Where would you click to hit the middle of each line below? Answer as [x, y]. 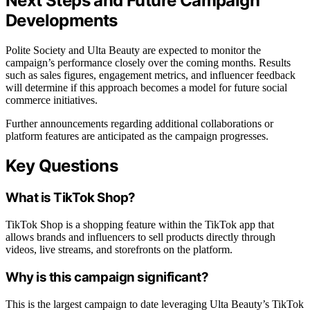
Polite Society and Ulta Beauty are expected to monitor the [133, 50]
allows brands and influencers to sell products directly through [140, 237]
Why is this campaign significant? [107, 277]
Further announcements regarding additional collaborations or [139, 123]
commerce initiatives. [52, 100]
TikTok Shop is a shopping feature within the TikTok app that [140, 225]
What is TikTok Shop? [71, 198]
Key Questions [62, 166]
